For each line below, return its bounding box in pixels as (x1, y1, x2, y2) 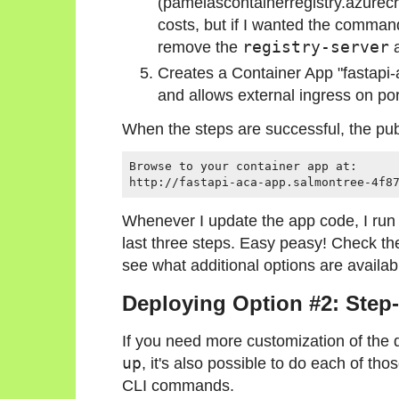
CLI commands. (122, 375, 234, 395)
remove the (158, 37, 242, 57)
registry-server (242, 37, 389, 57)
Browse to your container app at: (129, 159, 357, 174)
